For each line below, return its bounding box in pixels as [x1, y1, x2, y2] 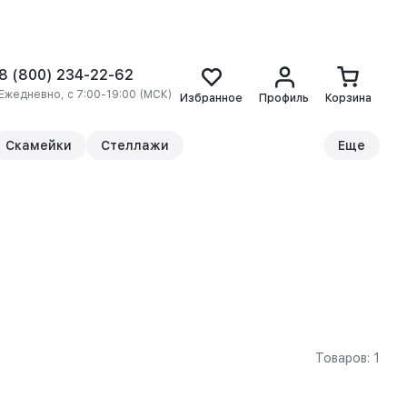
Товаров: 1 [315, 351, 380, 365]
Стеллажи [101, 138, 169, 153]
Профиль [259, 92, 309, 104]
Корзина [325, 92, 372, 104]
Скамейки [5, 138, 72, 153]
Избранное [180, 92, 243, 104]
